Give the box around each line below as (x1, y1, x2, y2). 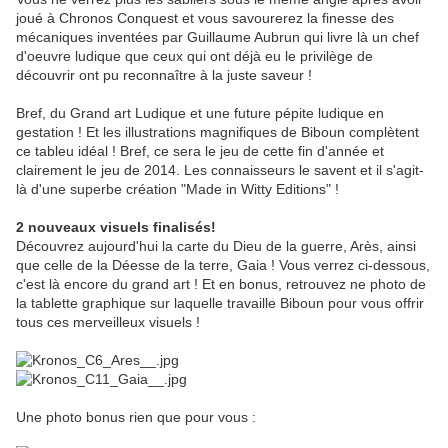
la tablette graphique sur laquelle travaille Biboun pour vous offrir (16, 295, 424, 312)
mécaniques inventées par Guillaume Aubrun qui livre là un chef (16, 29, 419, 46)
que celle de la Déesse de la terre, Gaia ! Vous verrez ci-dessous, (16, 257, 430, 274)
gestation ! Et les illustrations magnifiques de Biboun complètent (16, 124, 419, 141)
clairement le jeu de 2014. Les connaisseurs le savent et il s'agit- (16, 162, 424, 179)
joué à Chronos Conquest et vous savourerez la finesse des (16, 10, 394, 27)
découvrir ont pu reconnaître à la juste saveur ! (16, 67, 312, 84)
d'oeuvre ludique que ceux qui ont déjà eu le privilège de (16, 48, 373, 65)
